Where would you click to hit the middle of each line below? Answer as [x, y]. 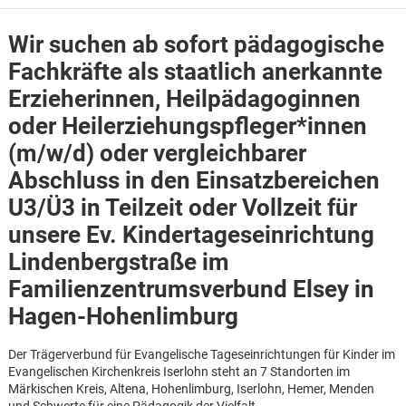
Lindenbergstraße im [118, 262]
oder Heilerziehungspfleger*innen [187, 126]
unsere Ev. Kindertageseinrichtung [191, 235]
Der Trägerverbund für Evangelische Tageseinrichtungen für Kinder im [201, 354]
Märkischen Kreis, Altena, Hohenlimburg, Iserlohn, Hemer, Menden [191, 388]
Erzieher [51, 99]
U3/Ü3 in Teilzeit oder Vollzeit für [182, 208]
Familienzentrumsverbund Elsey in [191, 290]
